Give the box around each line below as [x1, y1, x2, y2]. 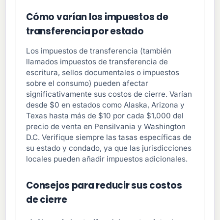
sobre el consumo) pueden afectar [26, 79, 149, 88]
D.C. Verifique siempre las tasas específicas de [26, 133, 192, 142]
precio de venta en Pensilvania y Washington [26, 122, 186, 132]
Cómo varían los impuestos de [26, 11, 168, 24]
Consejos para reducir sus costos [26, 179, 182, 192]
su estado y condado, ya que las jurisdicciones [26, 143, 192, 153]
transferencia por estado [26, 25, 144, 38]
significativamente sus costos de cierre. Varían [26, 89, 192, 99]
